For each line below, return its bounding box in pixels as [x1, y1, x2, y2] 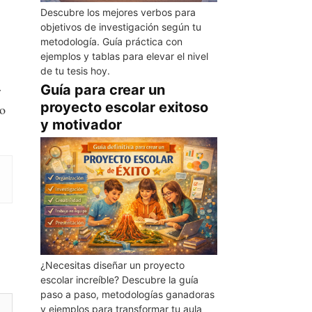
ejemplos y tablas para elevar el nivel [40, 49, 208, 62]
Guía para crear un [40, 81, 165, 98]
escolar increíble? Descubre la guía [40, 274, 198, 286]
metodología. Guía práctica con [40, 35, 182, 47]
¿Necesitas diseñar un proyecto [40, 259, 185, 272]
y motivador [40, 116, 122, 133]
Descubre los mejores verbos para [40, 6, 196, 18]
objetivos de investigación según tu [40, 20, 201, 33]
